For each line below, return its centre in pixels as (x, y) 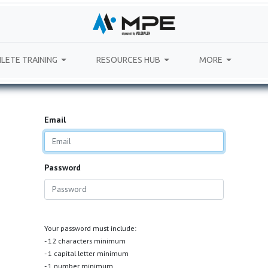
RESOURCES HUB (128, 60)
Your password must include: (90, 229)
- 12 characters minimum (85, 241)
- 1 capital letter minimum (86, 254)
